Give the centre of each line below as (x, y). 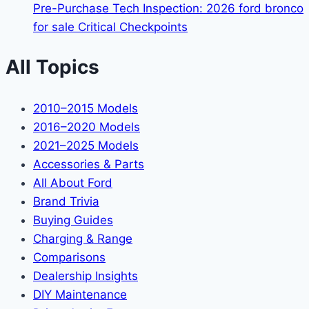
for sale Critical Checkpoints (110, 27)
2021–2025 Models (86, 145)
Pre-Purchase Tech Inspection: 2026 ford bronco (168, 9)
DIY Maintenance (80, 294)
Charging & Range (83, 238)
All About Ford (73, 182)
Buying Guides (73, 220)
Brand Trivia (66, 201)
